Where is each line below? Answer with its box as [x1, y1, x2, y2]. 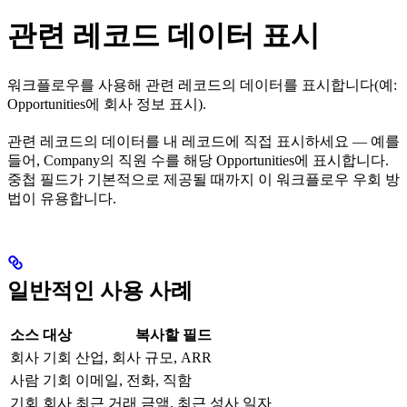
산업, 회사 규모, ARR [75, 349, 212, 365]
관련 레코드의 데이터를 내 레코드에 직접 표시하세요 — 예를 [7, 133, 400, 149]
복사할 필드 [135, 326, 212, 342]
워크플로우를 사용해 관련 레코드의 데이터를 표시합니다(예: [7, 76, 397, 93]
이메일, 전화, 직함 [75, 372, 192, 388]
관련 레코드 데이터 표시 [7, 19, 320, 53]
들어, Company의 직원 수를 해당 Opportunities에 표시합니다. [7, 152, 389, 168]
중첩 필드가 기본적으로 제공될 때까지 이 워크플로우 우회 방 [7, 171, 400, 187]
